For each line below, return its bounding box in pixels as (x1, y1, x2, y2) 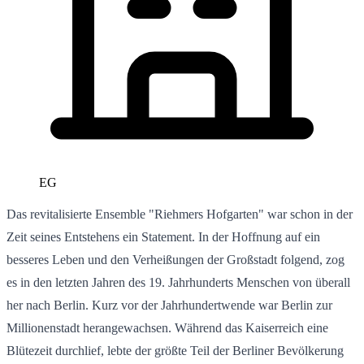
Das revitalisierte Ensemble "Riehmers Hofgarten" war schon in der (6, 206, 353, 221)
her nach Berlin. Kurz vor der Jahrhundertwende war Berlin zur (6, 297, 332, 312)
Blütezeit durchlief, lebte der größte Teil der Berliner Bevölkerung (6, 343, 344, 357)
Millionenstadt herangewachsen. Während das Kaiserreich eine (6, 320, 328, 335)
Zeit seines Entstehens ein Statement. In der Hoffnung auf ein (6, 229, 320, 244)
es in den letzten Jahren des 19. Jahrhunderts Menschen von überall (6, 275, 350, 289)
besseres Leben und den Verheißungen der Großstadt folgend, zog (6, 252, 344, 266)
